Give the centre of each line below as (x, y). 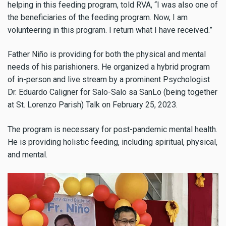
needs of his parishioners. (53, 67)
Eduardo (34, 92)
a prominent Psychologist (165, 80)
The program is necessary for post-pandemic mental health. (112, 130)
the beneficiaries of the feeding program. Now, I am (98, 17)
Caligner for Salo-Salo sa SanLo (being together (133, 92)
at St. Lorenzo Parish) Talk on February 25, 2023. (93, 105)
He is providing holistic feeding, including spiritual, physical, (112, 142)
